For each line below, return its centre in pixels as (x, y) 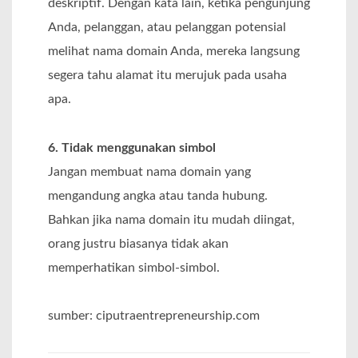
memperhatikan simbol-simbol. (134, 267)
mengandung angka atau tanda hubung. (158, 195)
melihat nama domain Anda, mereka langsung (174, 52)
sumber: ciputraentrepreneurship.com (154, 316)
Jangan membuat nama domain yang (149, 171)
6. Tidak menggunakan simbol (132, 147)
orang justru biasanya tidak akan (138, 243)
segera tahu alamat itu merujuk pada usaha (167, 76)
